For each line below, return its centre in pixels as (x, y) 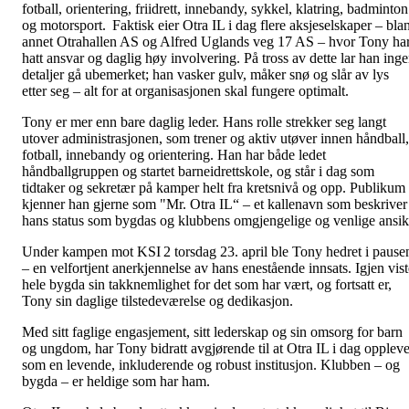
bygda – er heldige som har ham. (116, 382)
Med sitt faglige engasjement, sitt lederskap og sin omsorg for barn (212, 332)
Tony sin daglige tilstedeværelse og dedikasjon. (157, 301)
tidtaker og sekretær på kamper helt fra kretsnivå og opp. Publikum (214, 188)
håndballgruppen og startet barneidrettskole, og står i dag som (198, 172)
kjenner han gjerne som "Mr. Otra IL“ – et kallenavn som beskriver (215, 204)
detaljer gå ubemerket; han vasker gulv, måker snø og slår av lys (205, 75)
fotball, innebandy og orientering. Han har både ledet (174, 155)
